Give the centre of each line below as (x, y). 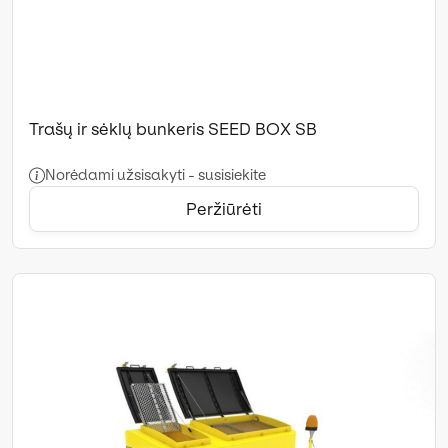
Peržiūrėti (224, 208)
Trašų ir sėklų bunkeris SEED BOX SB (173, 128)
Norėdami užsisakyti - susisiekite (155, 174)
